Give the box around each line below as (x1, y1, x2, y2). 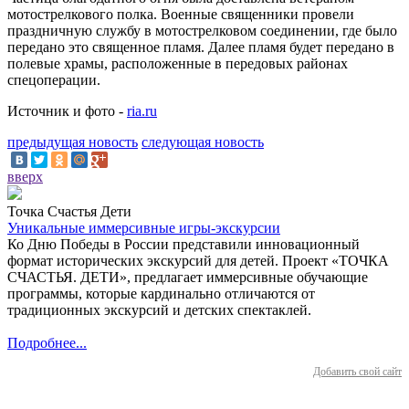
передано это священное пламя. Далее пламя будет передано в (7, 38, 394, 55)
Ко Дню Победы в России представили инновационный (7, 236, 360, 252)
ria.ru (127, 102, 157, 119)
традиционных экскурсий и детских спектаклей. (7, 301, 311, 318)
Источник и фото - (7, 102, 127, 119)
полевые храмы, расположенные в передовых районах (7, 55, 348, 71)
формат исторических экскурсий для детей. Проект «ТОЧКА (7, 252, 389, 268)
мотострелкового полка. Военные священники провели (7, 5, 354, 22)
